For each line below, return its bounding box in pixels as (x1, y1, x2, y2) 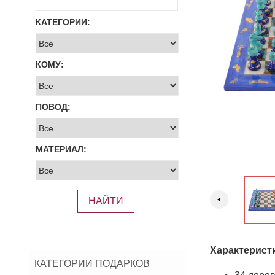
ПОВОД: (36, 102, 71, 112)
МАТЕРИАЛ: (36, 144, 87, 155)
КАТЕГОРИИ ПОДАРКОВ (34, 258, 150, 269)
